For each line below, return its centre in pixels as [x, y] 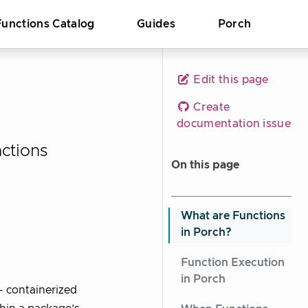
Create [210, 107]
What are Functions [233, 216]
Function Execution [233, 263]
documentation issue [234, 124]
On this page [205, 165]
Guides [156, 24]
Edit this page [230, 80]
